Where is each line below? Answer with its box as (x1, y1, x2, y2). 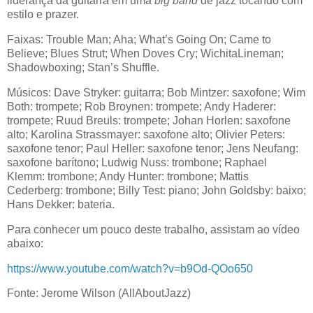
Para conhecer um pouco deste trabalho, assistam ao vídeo (7, 223, 300, 235)
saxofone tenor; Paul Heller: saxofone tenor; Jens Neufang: (7, 142, 298, 154)
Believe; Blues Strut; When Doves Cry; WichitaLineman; (7, 48, 284, 60)
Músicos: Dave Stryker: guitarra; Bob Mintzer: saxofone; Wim (7, 86, 305, 99)
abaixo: (7, 237, 43, 249)
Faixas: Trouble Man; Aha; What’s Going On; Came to (7, 34, 271, 46)
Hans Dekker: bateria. (7, 198, 115, 210)
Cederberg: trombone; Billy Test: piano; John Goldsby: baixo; (7, 184, 306, 196)
